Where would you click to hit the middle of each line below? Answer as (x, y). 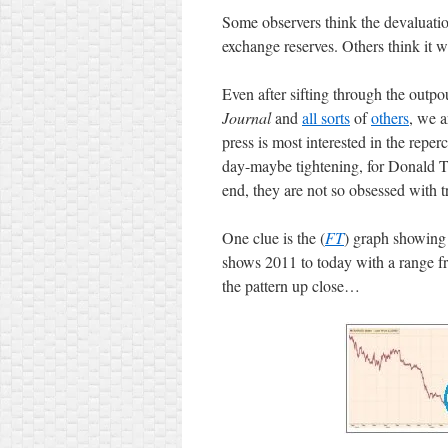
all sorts (326, 117)
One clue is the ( (273, 237)
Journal (246, 117)
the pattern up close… (291, 285)
